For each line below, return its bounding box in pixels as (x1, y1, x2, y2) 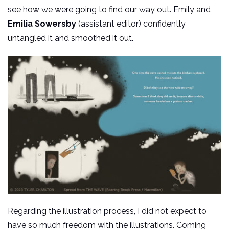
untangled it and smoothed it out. (8, 33, 133, 43)
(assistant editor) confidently (76, 19, 186, 29)
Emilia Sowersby (8, 19, 76, 29)
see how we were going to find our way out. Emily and (8, 5, 211, 15)
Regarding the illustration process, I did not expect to (8, 206, 207, 216)
